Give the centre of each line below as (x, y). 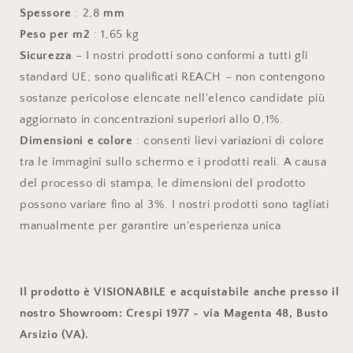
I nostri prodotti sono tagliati (250, 204)
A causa (305, 162)
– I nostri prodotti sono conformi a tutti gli (192, 56)
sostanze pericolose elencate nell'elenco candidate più (173, 98)
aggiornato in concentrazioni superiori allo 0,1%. (152, 119)
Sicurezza (46, 56)
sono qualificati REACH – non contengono (210, 77)
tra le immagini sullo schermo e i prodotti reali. (150, 162)
